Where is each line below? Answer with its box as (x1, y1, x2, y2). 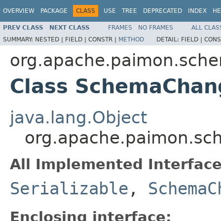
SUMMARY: (3, 36, 35, 43)
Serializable (10, 178, 128, 198)
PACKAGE (40, 7, 68, 14)
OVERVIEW (3, 7, 35, 14)
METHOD (118, 36, 144, 43)
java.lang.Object (10, 107, 147, 127)
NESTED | (35, 36, 65, 43)
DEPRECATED (143, 7, 182, 14)
